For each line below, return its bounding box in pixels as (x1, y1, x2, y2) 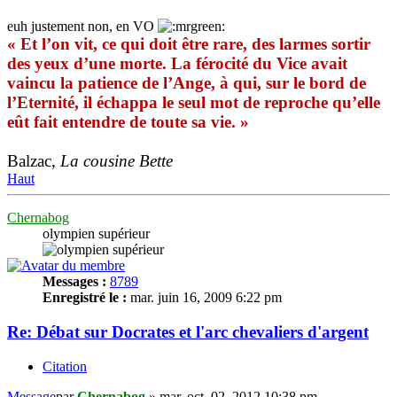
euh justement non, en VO (7, 19, 158, 35)
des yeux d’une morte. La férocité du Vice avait (7, 54, 347, 74)
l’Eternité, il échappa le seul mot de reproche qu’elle (7, 93, 380, 113)
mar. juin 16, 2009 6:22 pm (127, 290, 282, 306)
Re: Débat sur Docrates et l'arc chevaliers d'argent (7, 323, 369, 341)
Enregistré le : (43, 290, 127, 306)
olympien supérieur (43, 226, 150, 242)
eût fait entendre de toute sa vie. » (7, 113, 249, 132)
